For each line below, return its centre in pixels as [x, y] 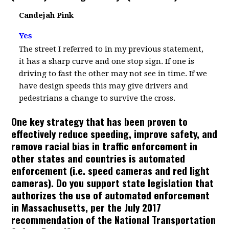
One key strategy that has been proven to [100, 121]
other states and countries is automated [98, 158]
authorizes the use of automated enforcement [111, 195]
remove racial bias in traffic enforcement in [105, 146]
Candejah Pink [47, 15]
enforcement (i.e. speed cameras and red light [111, 170]
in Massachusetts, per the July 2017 [86, 207]
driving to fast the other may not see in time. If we [113, 74]
